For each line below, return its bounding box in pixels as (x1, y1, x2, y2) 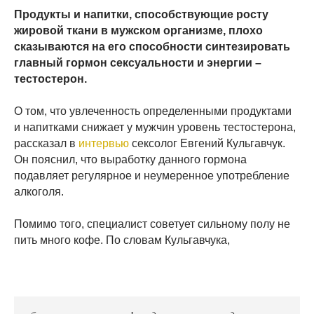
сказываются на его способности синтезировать (14, 40, 290, 53)
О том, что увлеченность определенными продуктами (14, 104, 292, 117)
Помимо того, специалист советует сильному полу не (14, 217, 290, 230)
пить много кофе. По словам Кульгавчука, (14, 233, 230, 246)
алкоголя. (14, 185, 64, 198)
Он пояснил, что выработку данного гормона (14, 153, 247, 165)
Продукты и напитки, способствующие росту (14, 8, 268, 20)
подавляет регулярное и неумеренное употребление (14, 169, 289, 182)
